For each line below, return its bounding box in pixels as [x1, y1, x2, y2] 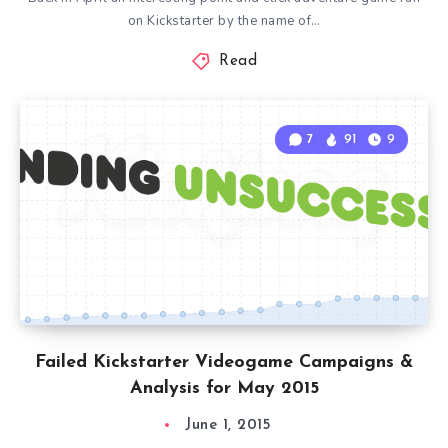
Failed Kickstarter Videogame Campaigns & [35, 353, 413, 372]
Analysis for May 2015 [129, 379, 319, 398]
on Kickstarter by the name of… [127, 12, 321, 30]
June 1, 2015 [185, 418, 271, 433]
